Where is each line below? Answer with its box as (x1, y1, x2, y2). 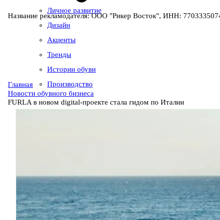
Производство (47, 80, 93, 88)
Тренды (47, 51, 71, 58)
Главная (8, 80, 33, 88)
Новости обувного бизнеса (8, 89, 94, 97)
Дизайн (47, 21, 70, 29)
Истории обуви (47, 65, 96, 73)
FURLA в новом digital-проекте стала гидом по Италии (8, 98, 184, 106)
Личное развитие (47, 6, 102, 14)
